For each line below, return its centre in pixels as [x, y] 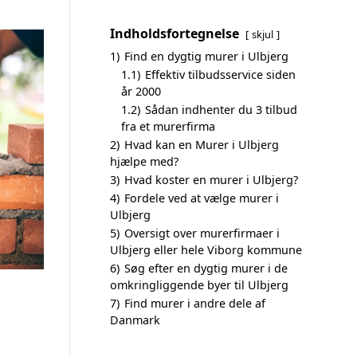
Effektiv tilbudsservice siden [220, 75]
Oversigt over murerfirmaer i [202, 233]
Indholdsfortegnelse [175, 33]
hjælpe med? [144, 161]
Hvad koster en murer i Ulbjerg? [211, 180]
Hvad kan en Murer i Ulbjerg [202, 145]
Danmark [135, 320]
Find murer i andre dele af [195, 303]
